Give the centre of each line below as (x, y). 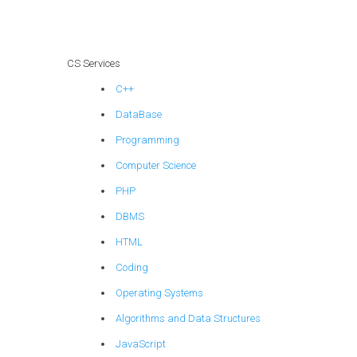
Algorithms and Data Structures (188, 319)
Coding (132, 268)
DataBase (139, 115)
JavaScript (141, 344)
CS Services (94, 64)
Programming (148, 140)
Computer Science (156, 166)
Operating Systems (160, 293)
